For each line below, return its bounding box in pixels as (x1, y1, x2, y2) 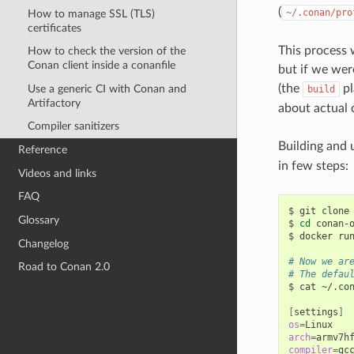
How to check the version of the (27, 45, 186, 58)
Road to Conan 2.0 (18, 261, 111, 273)
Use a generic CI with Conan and (27, 82, 186, 95)
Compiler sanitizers (27, 120, 119, 133)
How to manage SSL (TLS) (27, 7, 155, 20)
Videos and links (18, 167, 97, 179)
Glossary (18, 213, 60, 226)
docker (299, 230, 333, 242)
